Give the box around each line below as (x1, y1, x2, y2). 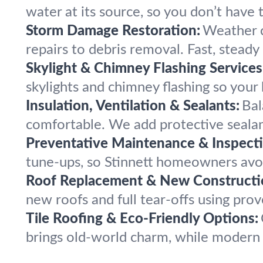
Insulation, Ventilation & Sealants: (26, 99, 240, 113)
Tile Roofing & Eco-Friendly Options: (26, 212, 258, 226)
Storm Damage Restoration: (26, 24, 200, 38)
